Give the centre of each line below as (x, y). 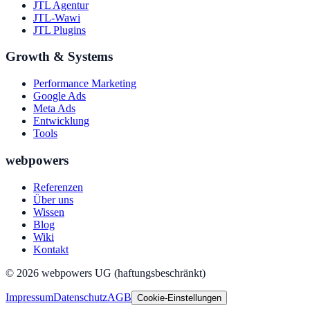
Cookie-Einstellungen (179, 298)
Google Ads (60, 96)
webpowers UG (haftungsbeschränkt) (122, 273)
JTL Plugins (60, 30)
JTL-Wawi (57, 17)
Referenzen (58, 187)
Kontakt (51, 249)
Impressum (29, 297)
